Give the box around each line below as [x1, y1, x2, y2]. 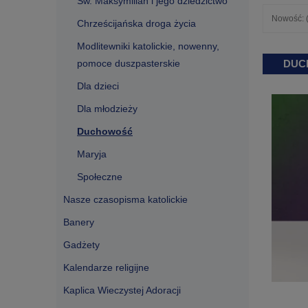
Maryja [77, 148, 107, 159]
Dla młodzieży [77, 103, 137, 114]
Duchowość [77, 126, 133, 137]
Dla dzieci [77, 80, 119, 91]
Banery [63, 217, 94, 228]
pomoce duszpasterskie [77, 58, 180, 69]
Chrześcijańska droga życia [77, 18, 196, 29]
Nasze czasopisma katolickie [63, 194, 188, 205]
